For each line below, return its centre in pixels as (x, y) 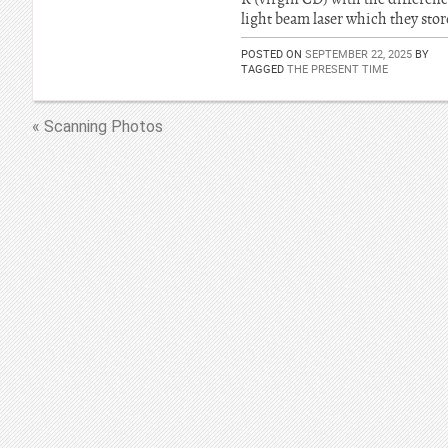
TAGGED (264, 68)
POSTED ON (273, 53)
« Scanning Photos (97, 126)
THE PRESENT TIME (337, 68)
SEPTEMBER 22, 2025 (358, 53)
